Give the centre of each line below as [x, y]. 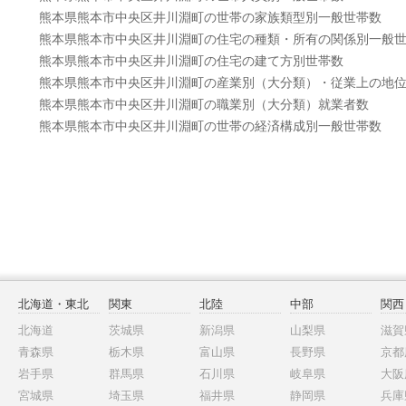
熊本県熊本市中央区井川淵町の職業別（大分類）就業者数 [203, 104]
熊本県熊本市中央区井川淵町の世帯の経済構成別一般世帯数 [210, 126]
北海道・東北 [53, 304]
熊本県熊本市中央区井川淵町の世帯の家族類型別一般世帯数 [210, 17]
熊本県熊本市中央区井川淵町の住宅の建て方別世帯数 [191, 60]
